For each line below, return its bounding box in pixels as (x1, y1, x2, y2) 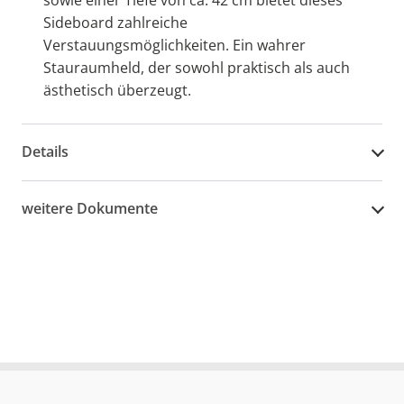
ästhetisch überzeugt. (43, 79, 191, 100)
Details (22, 142, 69, 162)
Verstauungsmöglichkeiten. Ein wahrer (43, 34, 306, 55)
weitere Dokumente (22, 198, 158, 219)
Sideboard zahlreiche (43, 12, 188, 32)
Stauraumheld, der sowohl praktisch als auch (43, 57, 350, 78)
